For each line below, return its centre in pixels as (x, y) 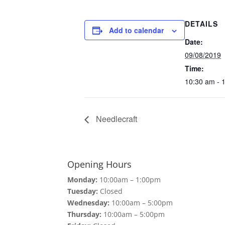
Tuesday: (83, 191)
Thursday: (85, 214)
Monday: (83, 180)
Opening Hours (100, 164)
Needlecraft (116, 119)
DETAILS (201, 24)
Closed (110, 191)
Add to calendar (136, 30)
